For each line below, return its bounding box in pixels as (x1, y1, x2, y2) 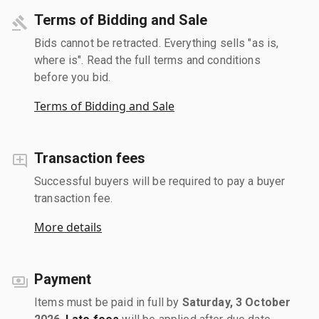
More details (34, 219, 102, 235)
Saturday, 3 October (182, 295, 291, 309)
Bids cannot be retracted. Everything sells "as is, (34, 36, 279, 50)
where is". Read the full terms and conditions (34, 53, 261, 67)
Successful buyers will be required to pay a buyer (34, 174, 286, 188)
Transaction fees (34, 149, 145, 167)
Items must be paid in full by (34, 295, 182, 309)
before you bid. (34, 70, 111, 84)
